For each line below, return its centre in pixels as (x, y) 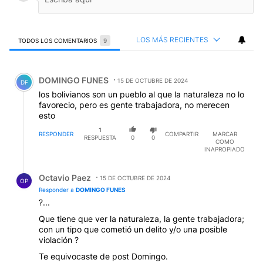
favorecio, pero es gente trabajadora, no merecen (134, 105)
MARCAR (225, 134)
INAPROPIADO (225, 149)
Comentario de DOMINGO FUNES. (85, 72)
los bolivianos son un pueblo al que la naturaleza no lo (141, 95)
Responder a (57, 189)
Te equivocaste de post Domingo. (103, 256)
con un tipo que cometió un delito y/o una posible (133, 229)
